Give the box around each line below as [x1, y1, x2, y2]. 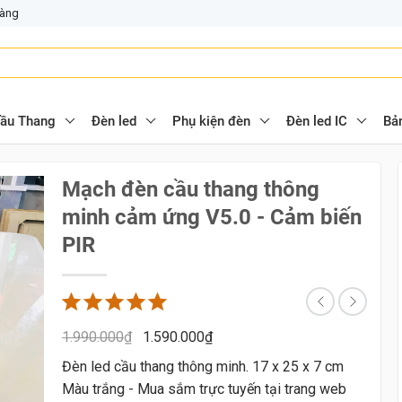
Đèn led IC [286, 113, 347, 129]
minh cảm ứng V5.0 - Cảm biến [62, 205, 362, 230]
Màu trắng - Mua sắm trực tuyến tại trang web [62, 380, 346, 398]
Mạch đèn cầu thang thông [62, 177, 319, 202]
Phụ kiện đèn [172, 113, 250, 129]
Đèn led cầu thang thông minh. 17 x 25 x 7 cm [62, 358, 344, 375]
